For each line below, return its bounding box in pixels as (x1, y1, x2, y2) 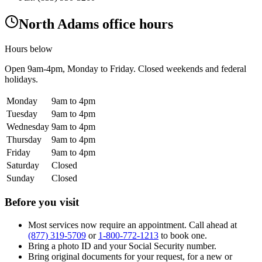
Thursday (6, 134, 42, 144)
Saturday (6, 160, 39, 170)
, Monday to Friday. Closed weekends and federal (63, 63, 246, 74)
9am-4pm (27, 63, 63, 74)
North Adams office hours (19, 16, 173, 32)
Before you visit (5, 196, 79, 209)
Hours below (5, 43, 53, 54)
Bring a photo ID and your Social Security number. (28, 240, 216, 251)
